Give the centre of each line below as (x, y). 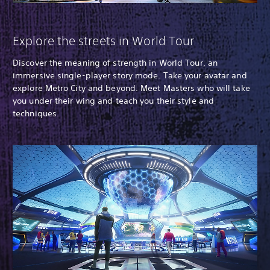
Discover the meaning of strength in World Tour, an (115, 62)
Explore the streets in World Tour (104, 40)
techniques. (36, 113)
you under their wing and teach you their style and (114, 100)
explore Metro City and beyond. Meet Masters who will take (131, 88)
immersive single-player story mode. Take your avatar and (130, 75)
